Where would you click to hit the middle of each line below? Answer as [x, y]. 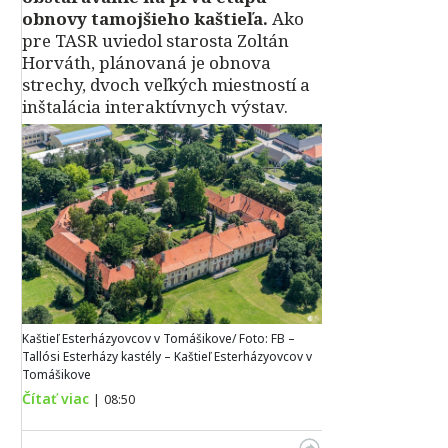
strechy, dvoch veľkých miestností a [166, 84]
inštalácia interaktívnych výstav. [155, 106]
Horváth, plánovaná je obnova [146, 62]
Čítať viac [55, 399]
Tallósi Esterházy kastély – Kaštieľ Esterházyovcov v [167, 357]
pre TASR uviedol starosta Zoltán [155, 40]
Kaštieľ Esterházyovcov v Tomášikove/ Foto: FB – [158, 339]
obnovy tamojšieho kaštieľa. [145, 18]
